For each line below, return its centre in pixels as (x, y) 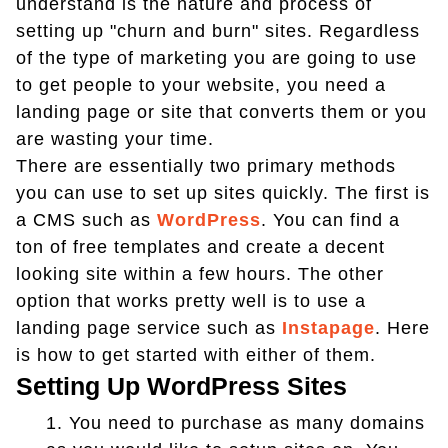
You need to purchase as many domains (247, 423)
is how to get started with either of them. (196, 355)
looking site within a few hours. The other (200, 274)
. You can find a (330, 220)
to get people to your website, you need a (201, 85)
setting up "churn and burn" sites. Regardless (218, 31)
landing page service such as (149, 328)
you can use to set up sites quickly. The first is (223, 193)
